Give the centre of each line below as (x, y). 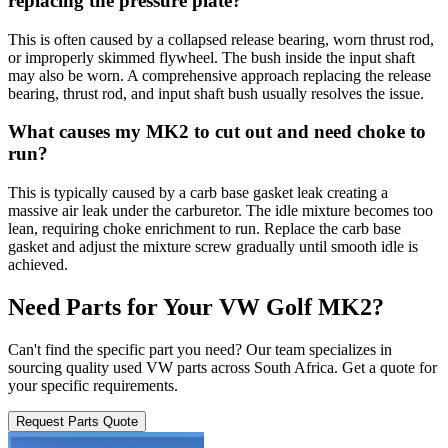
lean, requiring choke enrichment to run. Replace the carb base (204, 229)
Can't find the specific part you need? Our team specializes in (200, 349)
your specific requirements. (93, 385)
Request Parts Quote (77, 421)
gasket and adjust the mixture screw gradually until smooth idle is (213, 247)
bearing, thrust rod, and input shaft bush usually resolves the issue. (216, 93)
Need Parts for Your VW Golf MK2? (196, 307)
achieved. (38, 265)
